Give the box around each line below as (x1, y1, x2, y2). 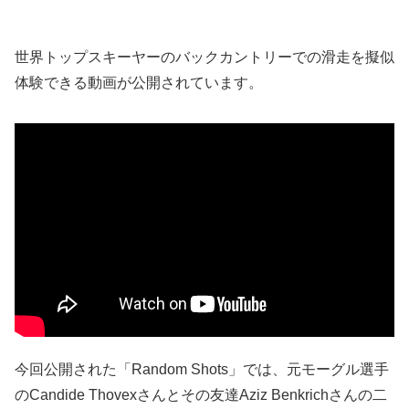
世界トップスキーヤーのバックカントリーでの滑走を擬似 (15, 48, 394, 65)
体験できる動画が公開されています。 (15, 74, 263, 90)
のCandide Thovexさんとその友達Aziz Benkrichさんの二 (15, 387, 387, 404)
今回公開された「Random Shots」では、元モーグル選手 (15, 362, 389, 378)
